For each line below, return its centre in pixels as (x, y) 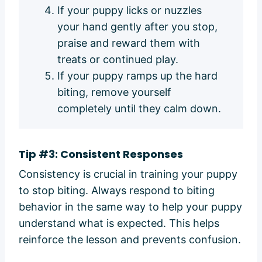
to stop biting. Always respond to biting (117, 190)
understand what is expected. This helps (119, 223)
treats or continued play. (118, 59)
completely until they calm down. (139, 108)
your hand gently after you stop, (137, 26)
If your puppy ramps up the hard (137, 75)
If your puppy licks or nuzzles (130, 10)
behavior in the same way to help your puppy (130, 206)
